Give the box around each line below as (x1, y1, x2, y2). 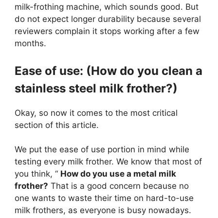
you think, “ (15, 169, 60, 179)
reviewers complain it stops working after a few (15, 26, 200, 36)
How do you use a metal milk (60, 169, 176, 179)
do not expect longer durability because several (15, 14, 201, 24)
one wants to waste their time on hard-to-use (15, 193, 194, 203)
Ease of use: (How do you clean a (15, 63, 202, 78)
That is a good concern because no (48, 181, 189, 191)
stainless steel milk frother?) (15, 81, 178, 95)
